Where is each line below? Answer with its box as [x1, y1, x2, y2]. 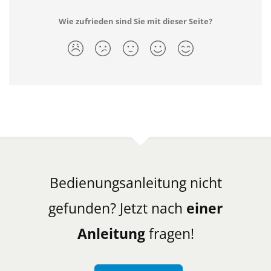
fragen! [145, 223, 194, 243]
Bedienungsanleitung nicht [49, 172, 222, 192]
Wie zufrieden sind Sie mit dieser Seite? [59, 16, 212, 27]
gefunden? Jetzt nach [48, 198, 186, 218]
